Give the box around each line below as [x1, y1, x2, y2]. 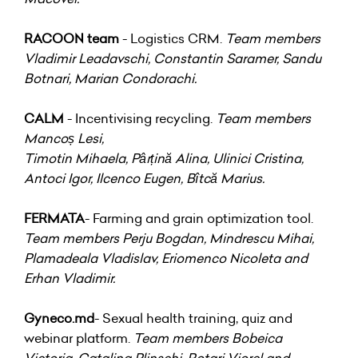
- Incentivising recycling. [64, 109, 216, 127]
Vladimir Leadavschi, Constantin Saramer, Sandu [24, 49, 321, 67]
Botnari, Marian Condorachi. [24, 69, 197, 87]
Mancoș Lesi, [24, 129, 104, 147]
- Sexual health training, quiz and [94, 308, 292, 327]
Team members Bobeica [133, 328, 282, 347]
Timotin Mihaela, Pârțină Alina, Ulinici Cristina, [24, 149, 304, 167]
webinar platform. [24, 328, 133, 347]
